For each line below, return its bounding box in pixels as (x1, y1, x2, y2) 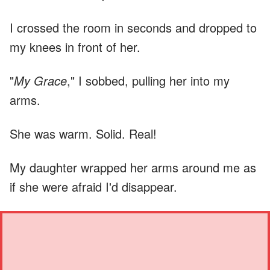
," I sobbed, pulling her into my (67, 71, 230, 89)
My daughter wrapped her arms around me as (10, 158, 256, 176)
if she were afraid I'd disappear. (10, 177, 177, 195)
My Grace (14, 71, 67, 89)
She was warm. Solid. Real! (10, 124, 157, 142)
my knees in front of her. (10, 37, 140, 55)
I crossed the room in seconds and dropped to (10, 18, 257, 36)
